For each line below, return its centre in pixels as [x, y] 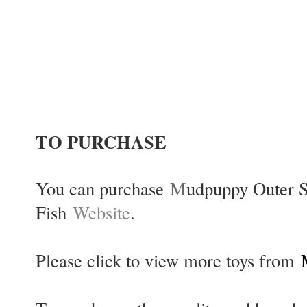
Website [101, 212]
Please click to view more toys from [168, 260]
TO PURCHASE [104, 142]
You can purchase [103, 188]
